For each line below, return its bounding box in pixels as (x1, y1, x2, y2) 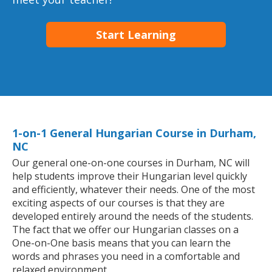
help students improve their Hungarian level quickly (12, 169, 247, 183)
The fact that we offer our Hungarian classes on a (12, 223, 239, 237)
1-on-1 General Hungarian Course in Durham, (12, 126, 256, 141)
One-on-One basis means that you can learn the (12, 236, 231, 250)
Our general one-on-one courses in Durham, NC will (12, 156, 250, 170)
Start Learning (96, 27, 176, 42)
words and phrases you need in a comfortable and (12, 250, 240, 263)
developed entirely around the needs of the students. (12, 209, 253, 223)
